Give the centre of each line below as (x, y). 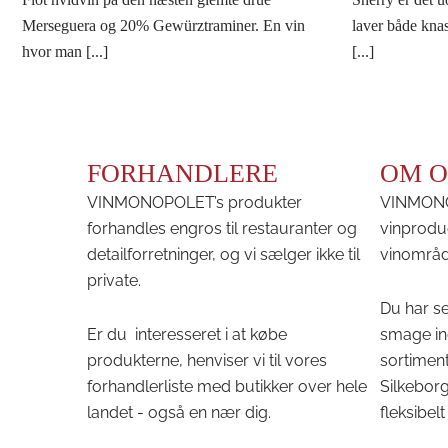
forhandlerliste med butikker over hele (227, 386)
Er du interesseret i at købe (187, 334)
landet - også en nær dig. (179, 412)
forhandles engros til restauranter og (222, 228)
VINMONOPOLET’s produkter (195, 202)
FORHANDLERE (183, 173)
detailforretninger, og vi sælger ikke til (224, 254)
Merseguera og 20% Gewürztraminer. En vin (163, 25)
